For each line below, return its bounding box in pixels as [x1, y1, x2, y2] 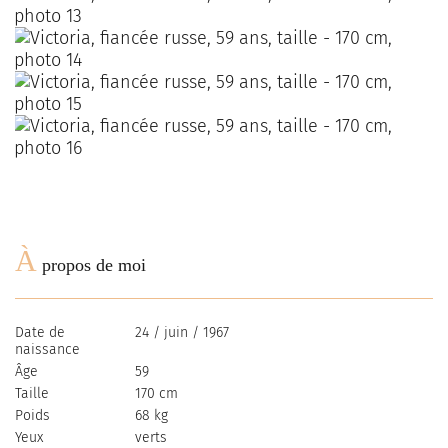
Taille [15, 385, 49, 402]
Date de [15, 324, 65, 341]
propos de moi [37, 255, 146, 275]
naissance [15, 341, 80, 358]
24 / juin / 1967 [135, 324, 229, 341]
